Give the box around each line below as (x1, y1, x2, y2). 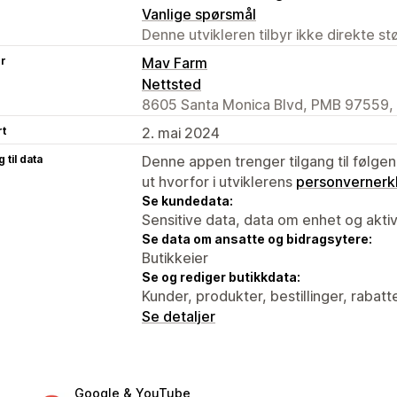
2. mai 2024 (142, 123, 220, 142)
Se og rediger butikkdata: (142, 269, 300, 284)
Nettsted (142, 74, 201, 93)
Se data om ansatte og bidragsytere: (142, 230, 372, 246)
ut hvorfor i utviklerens (142, 172, 296, 191)
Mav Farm (142, 53, 207, 72)
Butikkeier (142, 248, 208, 267)
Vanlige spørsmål (142, 4, 256, 23)
